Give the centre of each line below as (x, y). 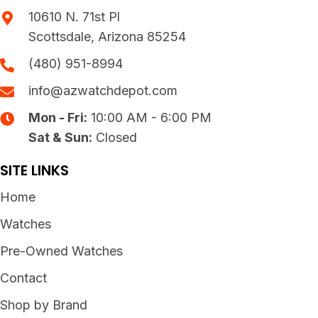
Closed (115, 138)
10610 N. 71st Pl (74, 17)
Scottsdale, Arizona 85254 (107, 37)
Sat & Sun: (60, 138)
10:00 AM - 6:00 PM (149, 118)
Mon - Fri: (58, 118)
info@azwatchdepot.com (103, 91)
